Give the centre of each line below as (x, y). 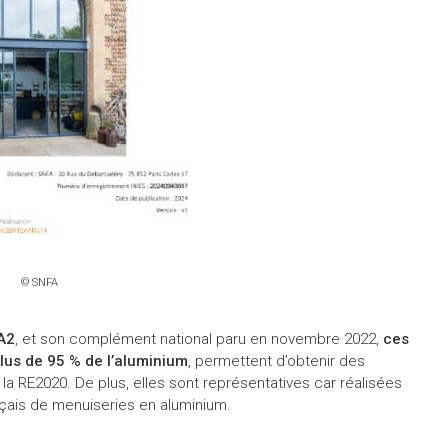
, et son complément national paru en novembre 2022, (198, 338)
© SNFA (39, 282)
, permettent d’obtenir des (276, 360)
